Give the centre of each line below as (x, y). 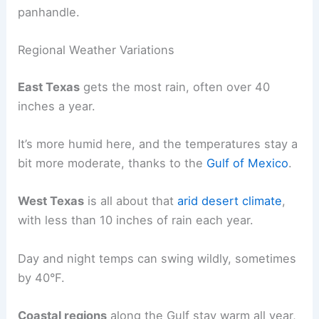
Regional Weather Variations (96, 50)
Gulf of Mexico (248, 163)
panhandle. (49, 12)
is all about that (131, 201)
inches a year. (57, 106)
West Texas (51, 201)
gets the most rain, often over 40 (175, 87)
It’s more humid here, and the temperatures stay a (158, 144)
